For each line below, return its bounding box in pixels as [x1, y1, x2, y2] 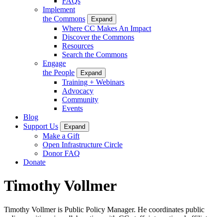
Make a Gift [43, 131, 79, 140]
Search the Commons [62, 50, 127, 59]
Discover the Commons [62, 32, 134, 41]
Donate [23, 157, 46, 166]
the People [43, 68, 75, 77]
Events [62, 104, 83, 112]
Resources [62, 41, 93, 50]
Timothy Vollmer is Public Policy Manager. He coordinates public [4, 205, 204, 214]
